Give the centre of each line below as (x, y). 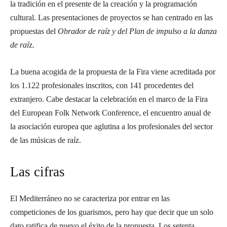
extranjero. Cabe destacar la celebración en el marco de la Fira (109, 99)
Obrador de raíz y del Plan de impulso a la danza (136, 31)
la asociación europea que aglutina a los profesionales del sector (111, 126)
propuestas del (33, 31)
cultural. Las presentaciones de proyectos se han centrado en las (111, 17)
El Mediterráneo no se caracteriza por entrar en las (90, 198)
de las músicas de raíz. (46, 140)
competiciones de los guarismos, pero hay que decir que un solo (112, 212)
